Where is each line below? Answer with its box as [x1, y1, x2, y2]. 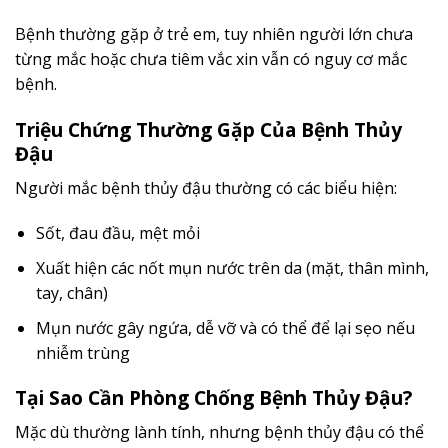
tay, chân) [35, 282, 108, 305]
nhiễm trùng [35, 341, 130, 364]
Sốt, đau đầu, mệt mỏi [35, 222, 200, 245]
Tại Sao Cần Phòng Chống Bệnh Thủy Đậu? [15, 384, 412, 412]
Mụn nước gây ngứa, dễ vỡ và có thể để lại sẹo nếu [35, 316, 415, 339]
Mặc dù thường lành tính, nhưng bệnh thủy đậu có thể [15, 421, 424, 444]
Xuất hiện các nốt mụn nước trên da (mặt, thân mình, [35, 257, 429, 280]
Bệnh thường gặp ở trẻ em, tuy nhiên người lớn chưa [15, 23, 413, 46]
